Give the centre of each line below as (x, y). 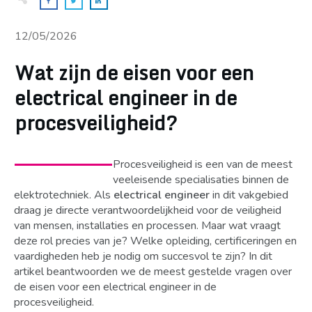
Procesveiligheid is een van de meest (203, 164)
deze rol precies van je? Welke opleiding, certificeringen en (155, 241)
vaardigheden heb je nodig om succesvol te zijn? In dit (143, 256)
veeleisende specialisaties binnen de (201, 180)
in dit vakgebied (249, 195)
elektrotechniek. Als (64, 195)
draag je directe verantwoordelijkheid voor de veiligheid (148, 210)
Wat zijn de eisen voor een (134, 72)
